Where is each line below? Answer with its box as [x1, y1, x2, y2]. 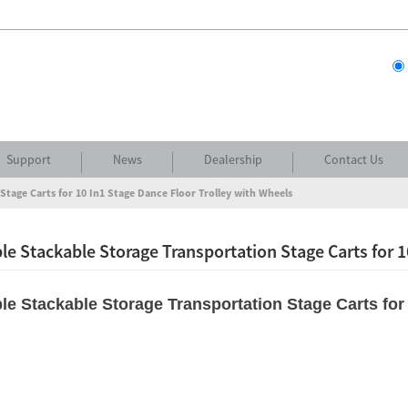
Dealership [204, 151, 262, 168]
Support [6, 151, 51, 168]
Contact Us [324, 151, 383, 168]
